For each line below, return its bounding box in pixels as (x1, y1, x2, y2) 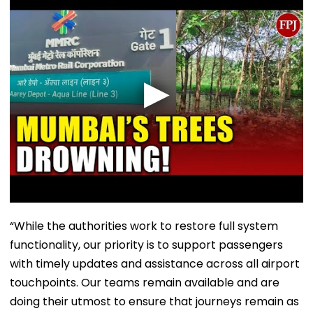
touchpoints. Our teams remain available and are (10, 274, 279, 291)
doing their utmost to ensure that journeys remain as (10, 293, 299, 310)
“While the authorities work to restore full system (10, 217, 278, 234)
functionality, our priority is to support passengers (10, 236, 283, 253)
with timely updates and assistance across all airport (10, 255, 300, 272)
